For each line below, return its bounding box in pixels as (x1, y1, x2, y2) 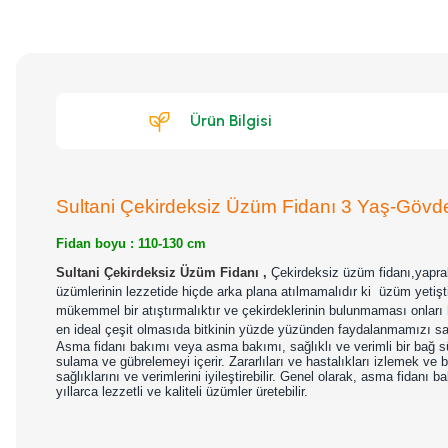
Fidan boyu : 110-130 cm (56, 236, 210, 251)
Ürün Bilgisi (189, 111, 272, 130)
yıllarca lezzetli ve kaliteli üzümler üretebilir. (56, 384, 308, 399)
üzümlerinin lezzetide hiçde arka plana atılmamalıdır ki (56, 284, 375, 299)
